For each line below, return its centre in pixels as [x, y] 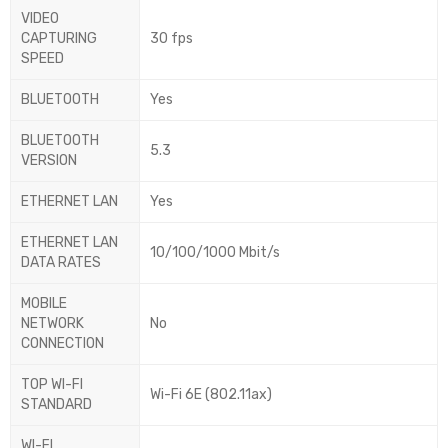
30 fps [171, 39]
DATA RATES [61, 263]
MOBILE [44, 304]
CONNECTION [62, 344]
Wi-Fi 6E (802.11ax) [211, 395]
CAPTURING [59, 39]
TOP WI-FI [52, 385]
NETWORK [52, 324]
